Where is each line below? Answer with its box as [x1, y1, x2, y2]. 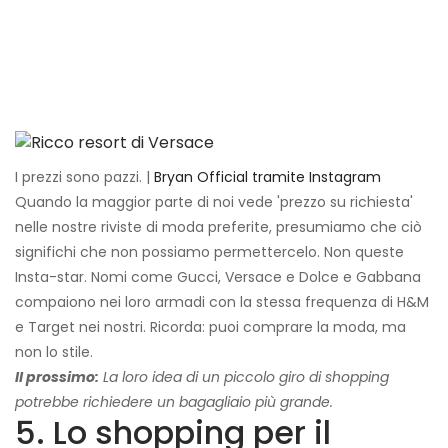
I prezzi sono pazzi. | [15, 167, 154, 188]
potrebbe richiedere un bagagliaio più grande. [15, 392, 333, 413]
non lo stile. [15, 342, 93, 363]
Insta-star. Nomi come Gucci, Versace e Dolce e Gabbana [15, 267, 421, 288]
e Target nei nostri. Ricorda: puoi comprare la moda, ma [15, 317, 406, 338]
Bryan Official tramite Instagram [154, 167, 381, 188]
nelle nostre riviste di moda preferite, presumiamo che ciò [15, 217, 422, 238]
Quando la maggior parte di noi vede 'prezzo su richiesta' [15, 192, 413, 213]
